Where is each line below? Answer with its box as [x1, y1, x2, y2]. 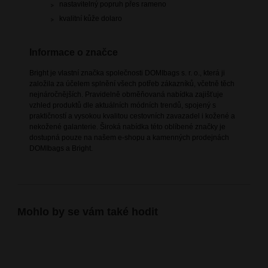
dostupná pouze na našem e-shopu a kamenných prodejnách [29, 133, 229, 142]
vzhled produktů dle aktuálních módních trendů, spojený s [29, 100, 216, 109]
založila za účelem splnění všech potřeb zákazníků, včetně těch [29, 79, 234, 88]
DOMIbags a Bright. [29, 144, 93, 153]
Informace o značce [29, 47, 118, 57]
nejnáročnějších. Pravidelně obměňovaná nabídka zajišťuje [29, 90, 223, 99]
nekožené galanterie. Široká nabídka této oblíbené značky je [29, 122, 226, 131]
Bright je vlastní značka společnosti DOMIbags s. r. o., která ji [29, 68, 225, 77]
